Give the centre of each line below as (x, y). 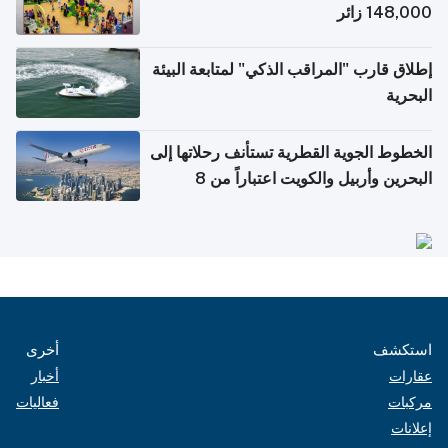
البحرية (409, 95)
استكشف (402, 349)
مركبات (410, 401)
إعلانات (411, 427)
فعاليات (37, 401)
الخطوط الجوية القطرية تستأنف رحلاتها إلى (291, 152)
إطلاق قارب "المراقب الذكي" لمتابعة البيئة (292, 69)
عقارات (410, 375)
